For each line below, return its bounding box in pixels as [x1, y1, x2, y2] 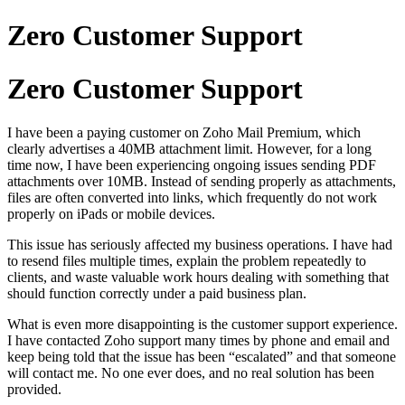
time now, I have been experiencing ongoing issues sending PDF [7, 157, 376, 174]
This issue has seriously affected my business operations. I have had [7, 237, 392, 253]
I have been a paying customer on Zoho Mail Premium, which [7, 125, 361, 141]
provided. [7, 381, 61, 398]
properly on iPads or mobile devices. [7, 206, 215, 222]
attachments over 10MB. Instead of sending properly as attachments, [7, 174, 396, 190]
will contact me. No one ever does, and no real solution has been [7, 365, 374, 381]
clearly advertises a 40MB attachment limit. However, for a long [7, 141, 372, 157]
